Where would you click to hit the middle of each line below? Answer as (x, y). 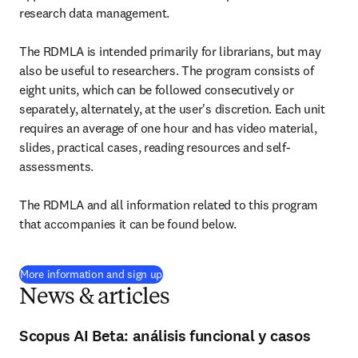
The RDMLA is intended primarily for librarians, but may (170, 51)
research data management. (94, 13)
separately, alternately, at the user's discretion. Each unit (172, 109)
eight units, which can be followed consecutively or (157, 89)
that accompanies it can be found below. (128, 224)
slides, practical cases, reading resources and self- (155, 147)
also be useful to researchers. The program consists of (167, 70)
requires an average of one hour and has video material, (168, 128)
